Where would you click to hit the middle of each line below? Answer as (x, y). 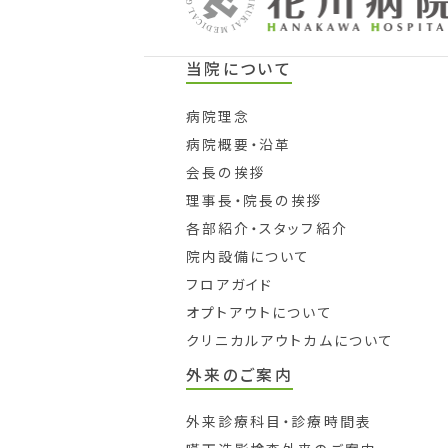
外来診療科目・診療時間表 (278, 420)
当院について (239, 69)
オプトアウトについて (259, 311)
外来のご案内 (239, 374)
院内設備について (248, 255)
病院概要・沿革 (238, 143)
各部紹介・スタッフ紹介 (266, 227)
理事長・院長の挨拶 (254, 199)
